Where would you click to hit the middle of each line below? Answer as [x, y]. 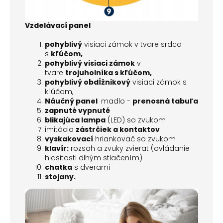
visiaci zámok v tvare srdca [133, 45]
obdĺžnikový [107, 82]
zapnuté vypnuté [77, 111]
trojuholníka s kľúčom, [109, 73]
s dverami [92, 167]
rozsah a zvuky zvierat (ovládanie [130, 149]
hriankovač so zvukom [135, 139]
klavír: [57, 149]
